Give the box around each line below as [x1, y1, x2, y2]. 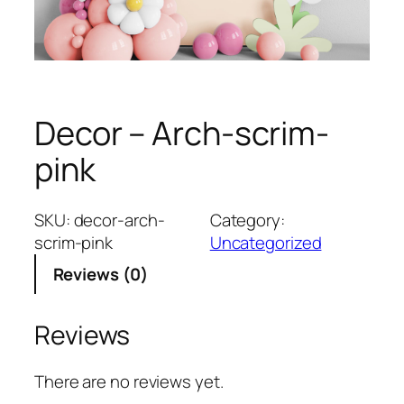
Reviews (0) [52, 262, 148, 286]
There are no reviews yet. [34, 370, 224, 394]
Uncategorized [209, 231, 322, 255]
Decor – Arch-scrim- [34, 111, 330, 156]
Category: [209, 208, 285, 233]
